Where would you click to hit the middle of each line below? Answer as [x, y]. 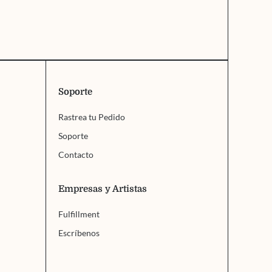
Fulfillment [79, 214]
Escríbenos [79, 233]
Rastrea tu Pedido [91, 117]
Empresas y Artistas [102, 189]
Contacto [76, 155]
